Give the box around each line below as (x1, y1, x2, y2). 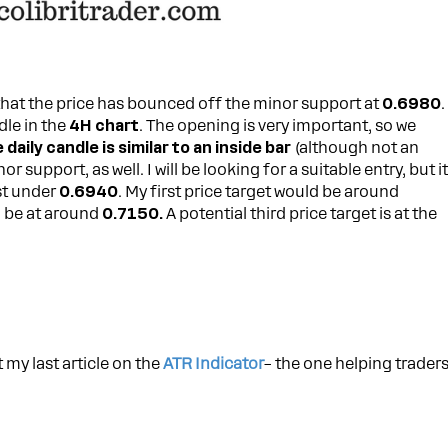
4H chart (66, 116, 140, 135)
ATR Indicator (163, 355, 265, 374)
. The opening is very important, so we (139, 116, 417, 135)
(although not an (295, 138, 420, 157)
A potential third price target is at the (163, 204, 438, 223)
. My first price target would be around (118, 182, 400, 201)
